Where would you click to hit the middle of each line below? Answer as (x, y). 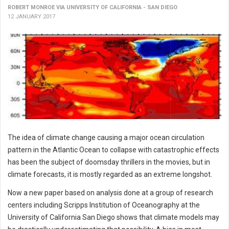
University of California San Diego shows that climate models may (113, 217)
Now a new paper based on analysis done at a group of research (110, 193)
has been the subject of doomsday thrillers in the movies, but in (109, 162)
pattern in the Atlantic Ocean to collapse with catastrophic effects (113, 150)
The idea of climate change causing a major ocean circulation (106, 138)
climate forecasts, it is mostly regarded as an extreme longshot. (110, 175)
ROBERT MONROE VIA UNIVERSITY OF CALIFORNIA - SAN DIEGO (93, 7)
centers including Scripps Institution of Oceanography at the (104, 205)
